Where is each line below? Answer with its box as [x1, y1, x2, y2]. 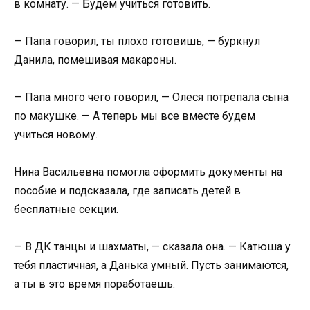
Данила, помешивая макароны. [14, 53, 176, 66]
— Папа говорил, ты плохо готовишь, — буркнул [14, 34, 260, 48]
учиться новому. [14, 128, 98, 142]
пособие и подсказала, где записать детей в [14, 184, 241, 198]
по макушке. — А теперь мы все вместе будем [14, 109, 255, 123]
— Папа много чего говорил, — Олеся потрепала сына [14, 91, 289, 104]
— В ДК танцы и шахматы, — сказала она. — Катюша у [14, 240, 291, 254]
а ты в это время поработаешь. [14, 277, 175, 291]
